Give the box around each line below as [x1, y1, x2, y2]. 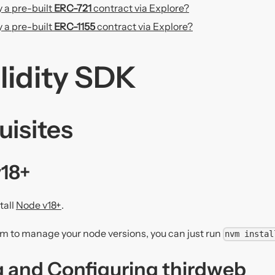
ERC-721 [54, 2, 91, 15]
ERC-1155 [54, 20, 95, 33]
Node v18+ [16, 199, 61, 212]
